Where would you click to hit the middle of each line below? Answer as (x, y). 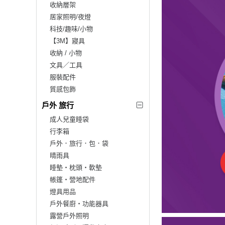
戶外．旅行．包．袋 (79, 143)
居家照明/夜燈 (70, 17)
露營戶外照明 (69, 215)
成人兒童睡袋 (69, 119)
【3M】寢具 (67, 41)
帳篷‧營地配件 (73, 179)
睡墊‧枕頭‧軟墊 (76, 167)
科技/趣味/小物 (71, 29)
